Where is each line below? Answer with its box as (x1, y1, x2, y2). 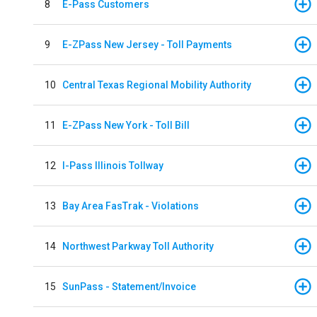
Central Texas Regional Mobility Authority (62, 79, 251, 91)
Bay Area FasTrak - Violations (62, 200, 199, 212)
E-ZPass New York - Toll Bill (62, 119, 190, 131)
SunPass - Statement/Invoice (62, 280, 196, 292)
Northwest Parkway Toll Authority (62, 240, 214, 252)
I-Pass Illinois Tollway (62, 159, 163, 171)
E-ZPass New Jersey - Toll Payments (62, 38, 232, 50)
